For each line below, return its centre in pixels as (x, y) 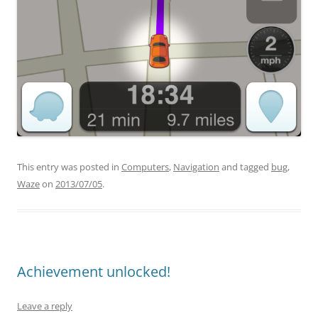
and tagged (245, 166)
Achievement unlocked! (94, 271)
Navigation (196, 166)
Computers (145, 166)
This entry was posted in (69, 166)
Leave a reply (45, 306)
